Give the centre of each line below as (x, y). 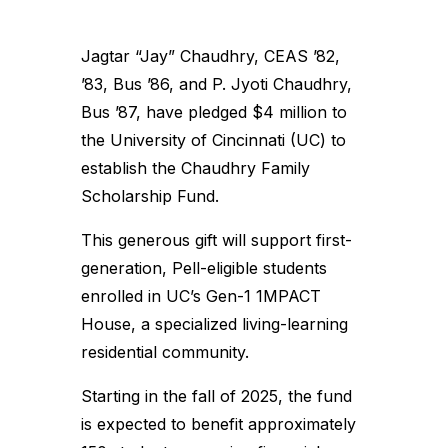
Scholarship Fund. (152, 196)
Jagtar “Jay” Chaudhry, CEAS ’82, (210, 56)
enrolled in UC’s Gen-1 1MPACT (200, 296)
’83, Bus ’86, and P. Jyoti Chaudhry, (216, 84)
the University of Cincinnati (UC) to (213, 140)
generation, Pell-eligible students (203, 268)
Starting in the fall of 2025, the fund (216, 396)
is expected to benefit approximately (218, 424)
